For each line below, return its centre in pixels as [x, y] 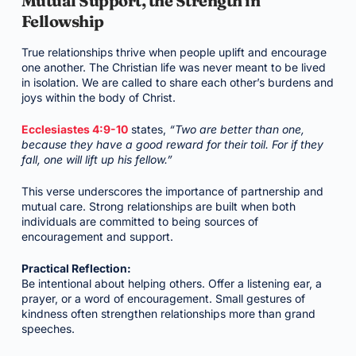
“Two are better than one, [236, 129]
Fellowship [62, 21]
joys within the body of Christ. [98, 97]
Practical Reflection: [76, 268]
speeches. [48, 329]
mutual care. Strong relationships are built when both [158, 206]
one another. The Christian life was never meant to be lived [173, 67]
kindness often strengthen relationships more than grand [168, 313]
